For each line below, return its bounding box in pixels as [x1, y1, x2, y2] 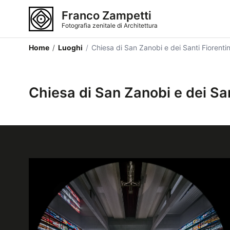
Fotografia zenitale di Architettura [62, 21, 158, 29]
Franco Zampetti [62, 8, 151, 22]
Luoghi [58, 43, 83, 52]
